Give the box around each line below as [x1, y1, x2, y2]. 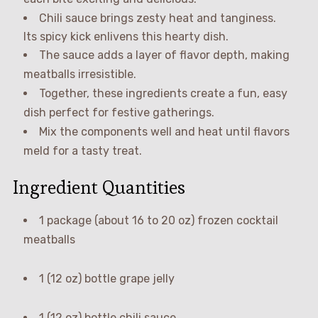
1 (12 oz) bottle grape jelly [38, 271, 175, 285]
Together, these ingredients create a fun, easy [38, 86, 287, 100]
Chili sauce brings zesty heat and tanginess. [38, 11, 276, 25]
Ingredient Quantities [12, 175, 185, 199]
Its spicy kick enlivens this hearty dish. [23, 29, 229, 43]
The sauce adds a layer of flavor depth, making [38, 48, 290, 62]
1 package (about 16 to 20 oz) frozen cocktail [38, 213, 278, 227]
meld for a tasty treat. [23, 143, 142, 158]
